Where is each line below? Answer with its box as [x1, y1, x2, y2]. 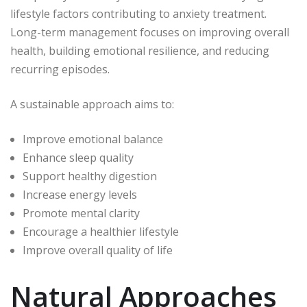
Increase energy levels [23, 187, 137, 203]
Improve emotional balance [23, 132, 163, 147]
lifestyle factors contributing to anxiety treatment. [10, 6, 267, 22]
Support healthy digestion [23, 169, 157, 184]
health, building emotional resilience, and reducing [10, 43, 269, 59]
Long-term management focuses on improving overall [10, 25, 289, 40]
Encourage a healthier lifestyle [23, 224, 179, 240]
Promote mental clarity [23, 206, 140, 221]
